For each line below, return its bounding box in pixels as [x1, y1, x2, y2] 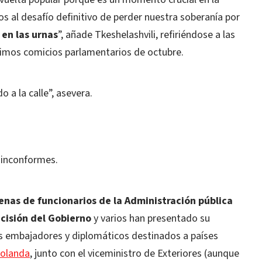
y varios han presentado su [91, 211, 210, 226]
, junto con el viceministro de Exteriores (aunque [30, 246, 239, 261]
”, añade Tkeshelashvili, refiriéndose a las [58, 27, 235, 42]
